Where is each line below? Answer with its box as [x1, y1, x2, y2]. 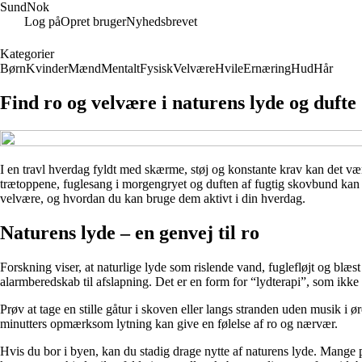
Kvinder [26, 61, 68, 75]
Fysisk [140, 61, 173, 75]
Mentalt [101, 61, 140, 75]
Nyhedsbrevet [126, 15, 197, 28]
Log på [24, 15, 61, 28]
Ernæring [243, 61, 291, 75]
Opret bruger [61, 15, 126, 28]
